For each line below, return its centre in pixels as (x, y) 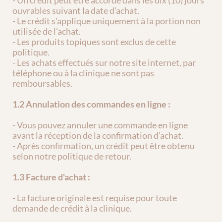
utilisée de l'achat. (47, 31)
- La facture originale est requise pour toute (95, 198)
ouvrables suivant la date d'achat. (76, 10)
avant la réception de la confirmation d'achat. (98, 135)
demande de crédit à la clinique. (72, 208)
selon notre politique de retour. (72, 156)
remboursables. (42, 83)
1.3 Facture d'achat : (51, 177)
